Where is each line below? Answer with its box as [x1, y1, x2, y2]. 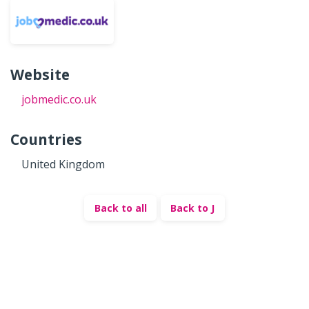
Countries [10, 130, 82, 150]
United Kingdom [21, 156, 105, 172]
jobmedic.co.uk [21, 91, 97, 107]
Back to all [94, 201, 147, 215]
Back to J [170, 201, 215, 215]
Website [10, 65, 70, 85]
